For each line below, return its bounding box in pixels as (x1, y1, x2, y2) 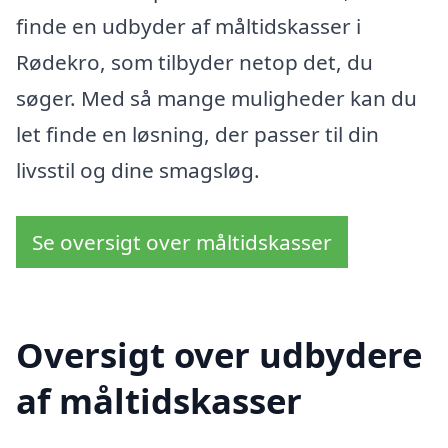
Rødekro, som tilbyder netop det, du (16, 47, 373, 76)
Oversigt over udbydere (16, 331, 422, 379)
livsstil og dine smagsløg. (16, 155, 260, 184)
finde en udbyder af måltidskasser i (16, 11, 361, 40)
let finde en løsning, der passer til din (16, 119, 379, 148)
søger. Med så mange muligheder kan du (16, 83, 417, 112)
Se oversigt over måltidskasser (32, 227, 332, 256)
